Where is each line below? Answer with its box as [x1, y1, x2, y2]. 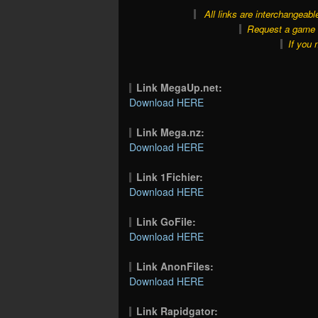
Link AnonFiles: [136, 258, 214, 273]
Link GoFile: [136, 214, 197, 229]
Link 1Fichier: [136, 169, 204, 184]
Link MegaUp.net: [136, 79, 223, 94]
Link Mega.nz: [136, 124, 205, 139]
